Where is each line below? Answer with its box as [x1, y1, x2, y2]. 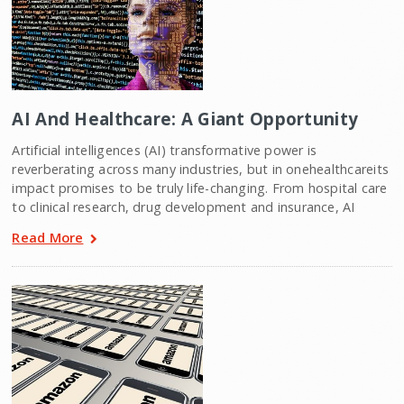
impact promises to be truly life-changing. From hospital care [12, 179, 388, 197]
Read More [12, 228, 84, 247]
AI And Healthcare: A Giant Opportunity [12, 107, 359, 131]
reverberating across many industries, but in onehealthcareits [12, 161, 390, 179]
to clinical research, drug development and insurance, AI [12, 198, 355, 216]
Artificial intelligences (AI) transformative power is [12, 142, 317, 160]
